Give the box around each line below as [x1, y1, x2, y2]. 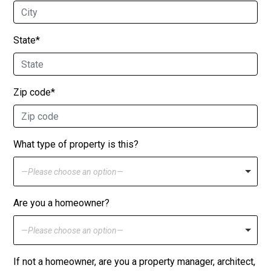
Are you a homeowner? [13, 197, 109, 209]
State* [13, 34, 40, 47]
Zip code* [13, 87, 55, 99]
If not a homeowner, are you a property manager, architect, [13, 256, 255, 268]
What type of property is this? [13, 139, 139, 151]
